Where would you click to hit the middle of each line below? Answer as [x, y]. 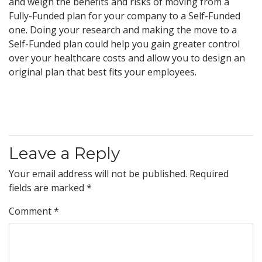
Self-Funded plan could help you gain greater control [124, 44]
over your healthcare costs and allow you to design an [127, 58]
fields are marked [48, 187]
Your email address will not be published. [98, 173]
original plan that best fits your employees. [103, 72]
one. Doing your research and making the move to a [123, 30]
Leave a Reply [64, 153]
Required [209, 173]
